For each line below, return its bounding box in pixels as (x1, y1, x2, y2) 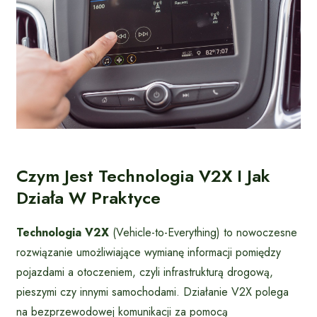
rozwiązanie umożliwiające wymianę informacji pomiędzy (16, 244, 281, 261)
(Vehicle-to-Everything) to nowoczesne (109, 224, 297, 241)
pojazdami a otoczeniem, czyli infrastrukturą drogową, (16, 264, 273, 281)
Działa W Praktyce (16, 185, 161, 211)
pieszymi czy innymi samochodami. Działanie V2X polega (16, 284, 289, 301)
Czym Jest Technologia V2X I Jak (16, 163, 270, 189)
